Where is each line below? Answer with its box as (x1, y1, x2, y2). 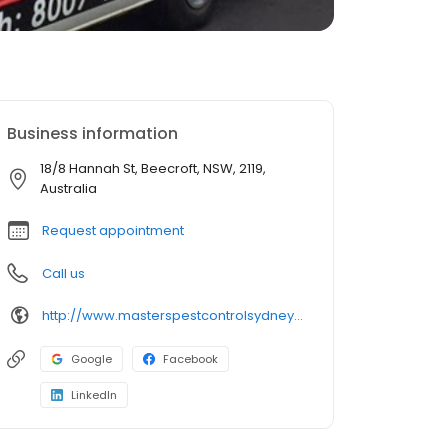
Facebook (163, 351, 218, 367)
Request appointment (42, 221, 184, 240)
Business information (7, 122, 178, 145)
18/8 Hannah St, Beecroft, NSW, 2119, (40, 159, 267, 178)
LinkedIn (71, 387, 117, 403)
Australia (40, 179, 98, 198)
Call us (42, 264, 85, 283)
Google (71, 351, 112, 367)
